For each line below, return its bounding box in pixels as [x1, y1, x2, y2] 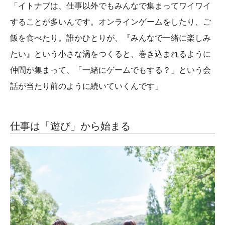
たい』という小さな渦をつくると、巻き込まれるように [10, 48, 211, 59]
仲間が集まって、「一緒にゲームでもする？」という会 [10, 64, 211, 75]
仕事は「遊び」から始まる [10, 119, 131, 133]
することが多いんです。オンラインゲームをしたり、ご [10, 16, 211, 27]
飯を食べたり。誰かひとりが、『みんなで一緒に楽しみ [10, 32, 211, 43]
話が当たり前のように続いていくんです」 [10, 80, 163, 91]
